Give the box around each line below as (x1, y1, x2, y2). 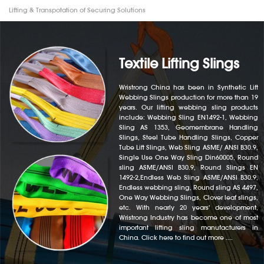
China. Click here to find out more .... (118, 233, 233, 242)
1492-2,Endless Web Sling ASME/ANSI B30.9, (118, 173, 258, 181)
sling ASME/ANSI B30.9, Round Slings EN (118, 163, 258, 171)
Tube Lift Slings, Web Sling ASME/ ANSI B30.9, (118, 143, 258, 151)
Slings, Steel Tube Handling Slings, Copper (118, 133, 258, 141)
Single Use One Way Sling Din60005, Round (118, 153, 258, 161)
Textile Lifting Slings (118, 54, 239, 72)
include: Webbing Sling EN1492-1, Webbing (118, 113, 258, 121)
